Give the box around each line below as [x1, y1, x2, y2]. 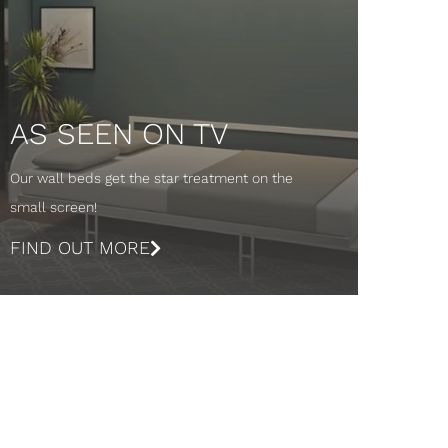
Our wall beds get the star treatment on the [9, 169, 293, 186]
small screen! [9, 198, 97, 215]
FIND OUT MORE [9, 236, 150, 258]
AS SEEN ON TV [9, 115, 228, 151]
